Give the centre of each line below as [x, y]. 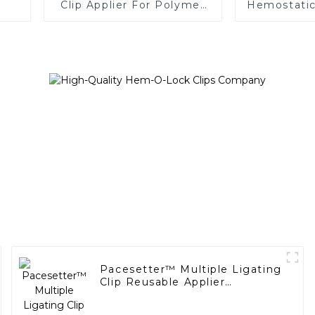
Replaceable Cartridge [166, 295]
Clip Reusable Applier [162, 282]
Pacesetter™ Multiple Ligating [191, 270]
